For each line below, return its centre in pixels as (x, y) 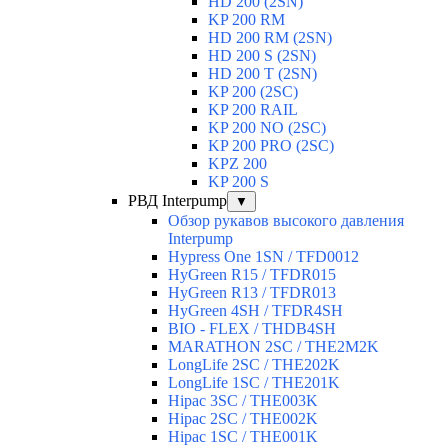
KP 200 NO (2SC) (267, 128)
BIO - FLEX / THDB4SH (252, 329)
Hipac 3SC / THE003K (243, 401)
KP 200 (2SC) (253, 92)
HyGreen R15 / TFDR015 (252, 275)
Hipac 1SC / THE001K (243, 437)
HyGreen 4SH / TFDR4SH (255, 311)
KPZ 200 (237, 164)
